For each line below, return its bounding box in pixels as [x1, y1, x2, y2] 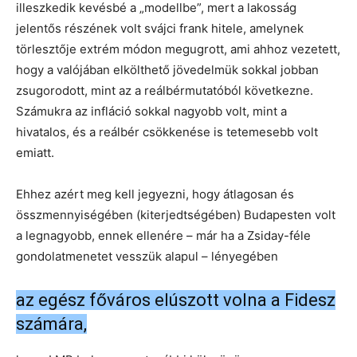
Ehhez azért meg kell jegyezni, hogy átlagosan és [16, 186, 294, 202]
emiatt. [16, 144, 54, 160]
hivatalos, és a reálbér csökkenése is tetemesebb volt [16, 124, 318, 139]
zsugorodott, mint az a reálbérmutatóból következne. [16, 82, 313, 98]
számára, [16, 313, 87, 334]
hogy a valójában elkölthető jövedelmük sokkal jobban [16, 61, 319, 77]
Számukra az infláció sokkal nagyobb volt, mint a [16, 103, 287, 119]
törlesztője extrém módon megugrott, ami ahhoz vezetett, [16, 41, 340, 57]
